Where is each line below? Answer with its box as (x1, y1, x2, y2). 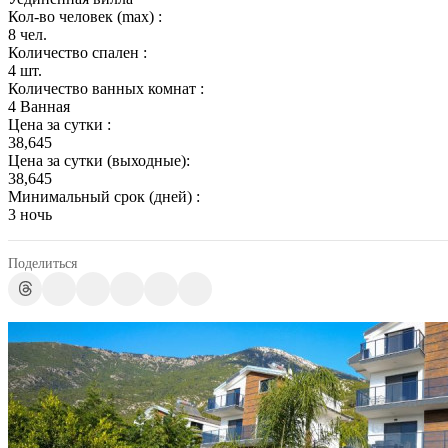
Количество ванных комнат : (8, 79, 204, 97)
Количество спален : (8, 43, 147, 61)
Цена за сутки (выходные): (8, 151, 190, 169)
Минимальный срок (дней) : (8, 187, 200, 205)
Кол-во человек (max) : (8, 7, 162, 25)
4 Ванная (8, 97, 70, 115)
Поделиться (8, 254, 77, 271)
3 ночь (8, 205, 52, 223)
